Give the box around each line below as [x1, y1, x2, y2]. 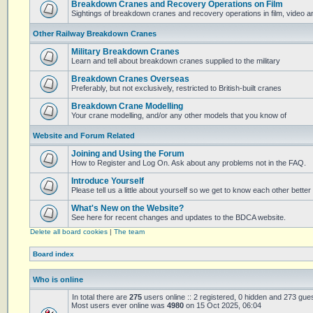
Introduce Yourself [71, 176, 144, 186]
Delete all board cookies [30, 228, 108, 235]
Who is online [33, 275, 83, 284]
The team [114, 228, 145, 235]
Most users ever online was [71, 301, 167, 310]
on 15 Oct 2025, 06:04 [184, 301, 261, 310]
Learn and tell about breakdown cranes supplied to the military [71, 57, 280, 65]
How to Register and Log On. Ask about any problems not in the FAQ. [71, 159, 306, 167]
